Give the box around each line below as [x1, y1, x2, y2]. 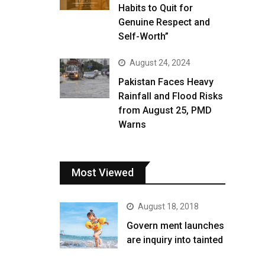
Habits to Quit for [118, 2, 193, 14]
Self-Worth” [118, 31, 169, 42]
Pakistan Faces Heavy [118, 76, 214, 88]
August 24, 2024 [130, 58, 190, 67]
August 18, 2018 [138, 202, 199, 211]
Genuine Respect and [118, 17, 210, 28]
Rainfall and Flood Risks [118, 91, 223, 102]
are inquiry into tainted [127, 234, 223, 245]
